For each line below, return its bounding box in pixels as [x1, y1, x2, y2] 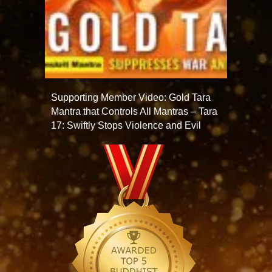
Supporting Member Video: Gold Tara [51, 92, 211, 103]
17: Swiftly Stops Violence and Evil [51, 120, 201, 131]
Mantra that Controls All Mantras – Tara [51, 106, 217, 117]
